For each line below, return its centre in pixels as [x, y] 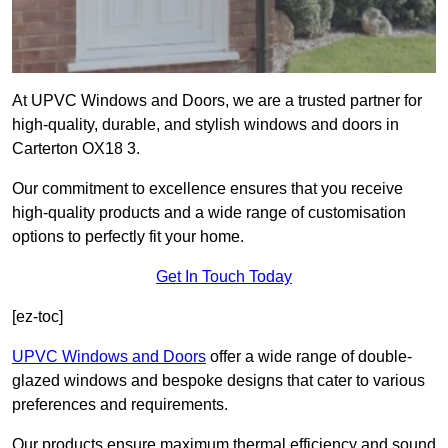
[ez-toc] [37, 317]
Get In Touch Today [224, 277]
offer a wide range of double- [309, 357]
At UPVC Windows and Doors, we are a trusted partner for [217, 101]
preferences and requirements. [120, 405]
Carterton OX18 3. [76, 149]
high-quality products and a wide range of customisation [209, 213]
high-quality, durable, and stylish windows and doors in [205, 125]
